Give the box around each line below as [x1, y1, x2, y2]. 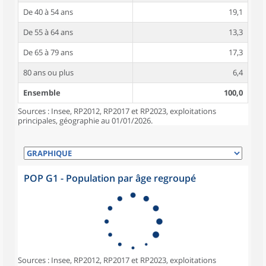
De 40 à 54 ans [23, 7, 73, 17]
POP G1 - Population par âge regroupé [24, 172, 196, 185]
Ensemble [23, 87, 61, 98]
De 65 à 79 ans [23, 47, 73, 58]
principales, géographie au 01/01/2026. [18, 115, 153, 126]
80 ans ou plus [23, 67, 74, 78]
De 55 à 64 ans [23, 27, 73, 37]
